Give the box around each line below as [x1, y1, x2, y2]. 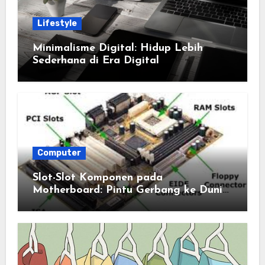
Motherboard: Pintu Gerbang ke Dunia [32, 185, 229, 196]
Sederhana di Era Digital [32, 54, 159, 66]
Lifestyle [37, 18, 77, 28]
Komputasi [32, 197, 87, 208]
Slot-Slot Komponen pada [32, 172, 163, 183]
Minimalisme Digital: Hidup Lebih [32, 42, 203, 54]
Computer [37, 148, 81, 158]
